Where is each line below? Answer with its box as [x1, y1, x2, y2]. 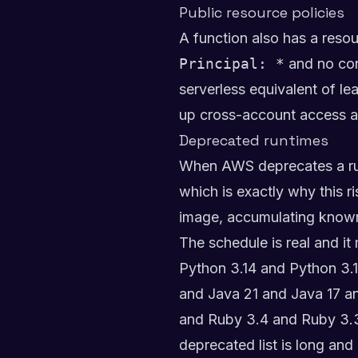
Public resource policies [179, 3, 344, 22]
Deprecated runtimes [179, 131, 328, 149]
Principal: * [179, 55, 284, 72]
